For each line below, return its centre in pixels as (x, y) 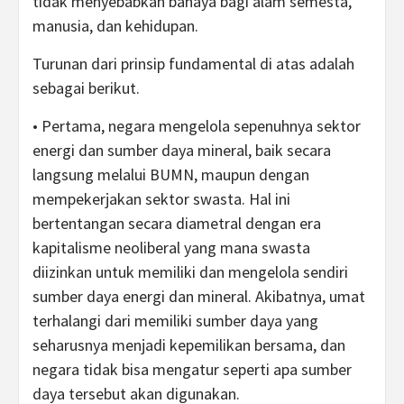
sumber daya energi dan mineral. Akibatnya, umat (199, 296)
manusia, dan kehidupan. (115, 26)
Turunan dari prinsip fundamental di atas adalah (193, 64)
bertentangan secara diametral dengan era (177, 223)
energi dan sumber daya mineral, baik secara (182, 150)
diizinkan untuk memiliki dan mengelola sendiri (190, 272)
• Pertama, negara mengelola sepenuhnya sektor (197, 126)
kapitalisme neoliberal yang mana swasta (171, 248)
